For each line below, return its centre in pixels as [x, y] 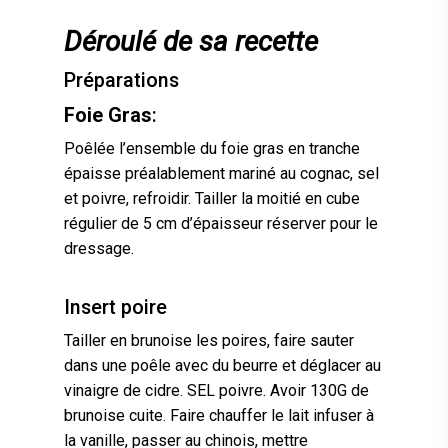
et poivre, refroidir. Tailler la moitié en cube [212, 199]
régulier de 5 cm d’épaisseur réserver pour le [221, 224]
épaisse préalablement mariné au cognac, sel [221, 174]
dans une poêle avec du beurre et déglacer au [222, 366]
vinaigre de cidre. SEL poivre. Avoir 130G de [216, 391]
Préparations [121, 81]
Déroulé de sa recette [191, 42]
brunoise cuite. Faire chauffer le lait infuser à [219, 416]
